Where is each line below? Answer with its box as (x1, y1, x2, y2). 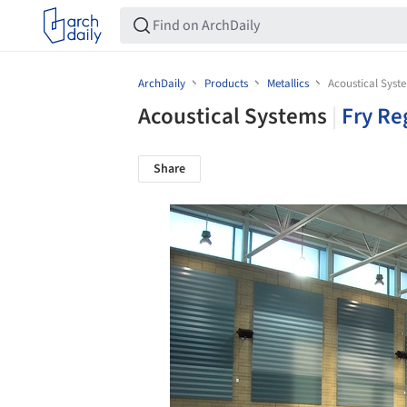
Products (204, 75, 248, 92)
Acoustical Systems (138, 100, 332, 133)
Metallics (267, 75, 309, 92)
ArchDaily (138, 75, 188, 92)
